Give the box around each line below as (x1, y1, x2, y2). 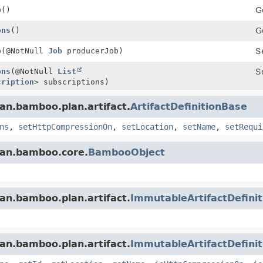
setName (183, 122, 215, 131)
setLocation (122, 122, 173, 131)
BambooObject (88, 146, 165, 158)
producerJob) (62, 46, 123, 55)
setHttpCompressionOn (18, 122, 112, 131)
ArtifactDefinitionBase (130, 100, 247, 112)
